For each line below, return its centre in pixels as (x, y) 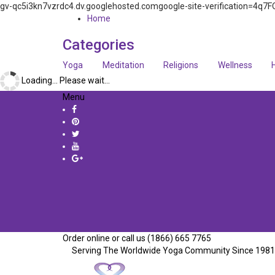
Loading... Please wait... (65, 80)
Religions (181, 65)
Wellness (235, 65)
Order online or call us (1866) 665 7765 (137, 238)
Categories (99, 45)
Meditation (123, 65)
